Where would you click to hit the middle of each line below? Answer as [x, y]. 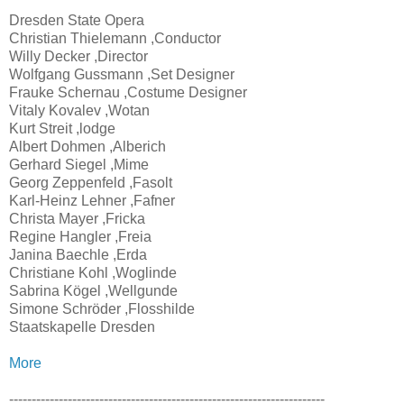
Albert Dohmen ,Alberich [87, 146]
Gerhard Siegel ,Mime [79, 164]
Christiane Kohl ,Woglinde [93, 272]
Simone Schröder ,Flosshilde [102, 308]
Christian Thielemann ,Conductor [115, 38]
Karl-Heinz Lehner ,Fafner [92, 200]
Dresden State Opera [77, 20]
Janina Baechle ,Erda [78, 254]
